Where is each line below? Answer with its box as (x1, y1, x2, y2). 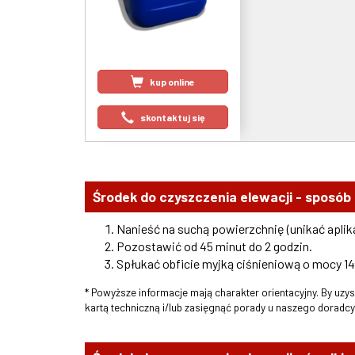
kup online (150, 76, 196, 88)
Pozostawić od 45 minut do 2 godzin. (116, 239, 312, 254)
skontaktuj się (139, 112, 205, 124)
